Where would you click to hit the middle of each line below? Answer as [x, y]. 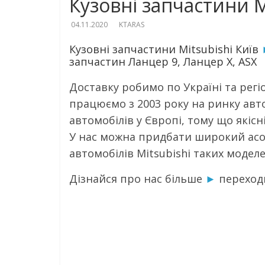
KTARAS [132, 25]
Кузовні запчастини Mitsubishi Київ [165, 49]
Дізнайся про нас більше [137, 179]
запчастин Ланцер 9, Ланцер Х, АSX [163, 62]
